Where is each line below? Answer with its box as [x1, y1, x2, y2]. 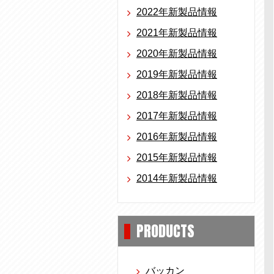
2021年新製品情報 [136, 28, 217, 38]
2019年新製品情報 [136, 69, 217, 80]
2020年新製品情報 [136, 48, 217, 59]
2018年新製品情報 [136, 90, 217, 100]
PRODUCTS [136, 220, 194, 242]
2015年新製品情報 [136, 152, 217, 163]
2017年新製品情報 [136, 111, 217, 121]
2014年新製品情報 [136, 173, 217, 183]
